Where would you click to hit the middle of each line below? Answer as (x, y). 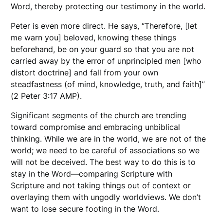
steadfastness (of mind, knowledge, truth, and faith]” (108, 84)
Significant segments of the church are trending (99, 116)
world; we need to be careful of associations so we (105, 151)
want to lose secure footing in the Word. (85, 209)
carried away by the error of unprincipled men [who (106, 61)
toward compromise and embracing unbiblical (96, 127)
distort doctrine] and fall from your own (85, 73)
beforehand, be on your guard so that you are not (103, 49)
